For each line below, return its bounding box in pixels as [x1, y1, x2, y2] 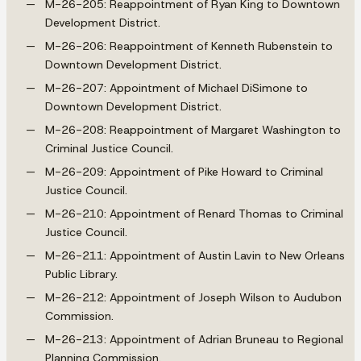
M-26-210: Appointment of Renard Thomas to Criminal [45, 205, 343, 221]
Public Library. [45, 266, 118, 281]
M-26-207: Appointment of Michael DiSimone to [45, 80, 308, 95]
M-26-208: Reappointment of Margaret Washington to [45, 122, 341, 137]
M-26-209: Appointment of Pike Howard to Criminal [45, 164, 323, 179]
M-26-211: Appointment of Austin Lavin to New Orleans [45, 247, 345, 263]
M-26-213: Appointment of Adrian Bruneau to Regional [45, 331, 343, 346]
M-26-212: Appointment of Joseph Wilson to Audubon [45, 289, 342, 305]
